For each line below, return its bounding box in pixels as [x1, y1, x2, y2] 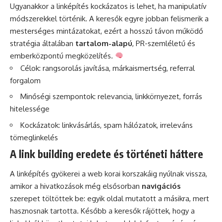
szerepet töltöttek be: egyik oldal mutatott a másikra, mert [10, 193, 209, 203]
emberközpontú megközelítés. [10, 51, 115, 60]
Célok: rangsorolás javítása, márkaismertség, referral [20, 63, 195, 73]
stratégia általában [10, 38, 75, 48]
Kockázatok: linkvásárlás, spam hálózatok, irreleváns [20, 120, 193, 130]
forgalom [10, 75, 41, 85]
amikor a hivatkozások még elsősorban [10, 181, 142, 191]
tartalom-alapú [75, 38, 132, 48]
